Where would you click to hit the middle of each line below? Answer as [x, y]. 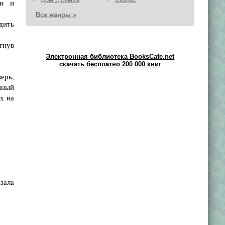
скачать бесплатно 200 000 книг [110, 64]
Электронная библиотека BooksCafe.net [110, 57]
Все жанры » [56, 15]
